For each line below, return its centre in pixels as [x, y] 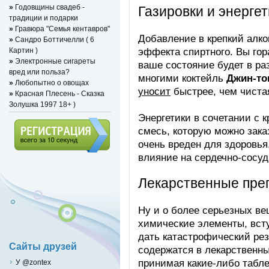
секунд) [27, 168]
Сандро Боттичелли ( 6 [54, 39]
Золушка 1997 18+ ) [42, 104]
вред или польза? [39, 71]
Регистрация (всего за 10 [57, 157]
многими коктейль [182, 78]
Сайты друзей [43, 247]
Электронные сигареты [54, 61]
